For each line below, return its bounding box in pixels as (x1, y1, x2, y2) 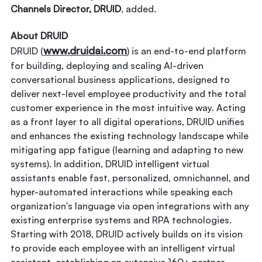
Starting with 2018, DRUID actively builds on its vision (11, 228, 243, 240)
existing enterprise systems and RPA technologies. (11, 214, 232, 226)
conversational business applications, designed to (11, 74, 230, 86)
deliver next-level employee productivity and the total (11, 88, 246, 100)
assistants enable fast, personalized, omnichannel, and (11, 172, 250, 184)
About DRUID (11, 30, 68, 42)
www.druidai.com (43, 44, 127, 57)
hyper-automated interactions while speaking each (11, 186, 233, 198)
